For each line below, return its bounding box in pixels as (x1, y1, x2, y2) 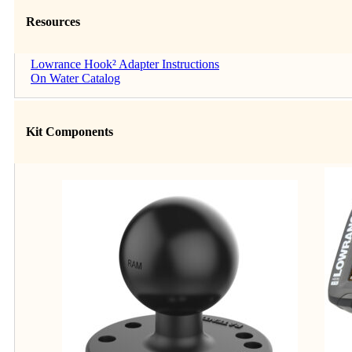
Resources (26, 14, 80, 28)
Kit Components (26, 125, 113, 139)
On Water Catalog (31, 71, 120, 85)
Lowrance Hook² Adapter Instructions (31, 57, 219, 71)
